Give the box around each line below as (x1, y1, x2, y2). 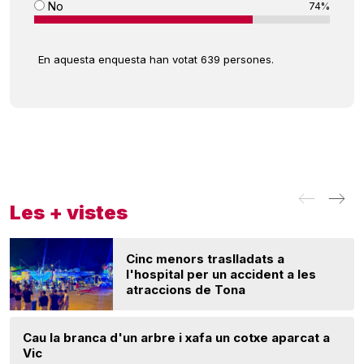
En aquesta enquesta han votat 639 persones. (38, 53, 274, 67)
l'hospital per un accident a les (126, 266, 317, 283)
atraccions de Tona (126, 282, 246, 298)
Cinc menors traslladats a (126, 251, 285, 267)
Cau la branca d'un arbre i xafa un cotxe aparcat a (23, 330, 330, 346)
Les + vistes (10, 201, 128, 225)
